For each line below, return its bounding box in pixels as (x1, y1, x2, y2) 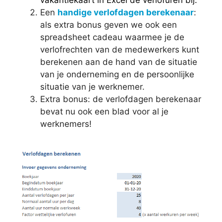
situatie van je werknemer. (40, 82, 145, 92)
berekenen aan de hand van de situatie (40, 57, 197, 67)
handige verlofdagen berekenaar (57, 7, 194, 17)
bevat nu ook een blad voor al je (40, 107, 168, 116)
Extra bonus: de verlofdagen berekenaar (40, 94, 201, 104)
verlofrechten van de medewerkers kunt (40, 45, 199, 55)
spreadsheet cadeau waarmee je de (40, 32, 184, 42)
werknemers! (40, 119, 92, 129)
